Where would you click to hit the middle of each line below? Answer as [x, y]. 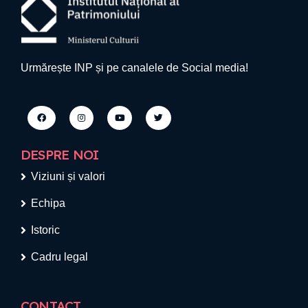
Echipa [48, 203]
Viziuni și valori [68, 176]
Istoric [45, 230]
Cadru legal [59, 257]
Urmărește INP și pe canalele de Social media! [134, 68]
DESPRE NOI [60, 155]
